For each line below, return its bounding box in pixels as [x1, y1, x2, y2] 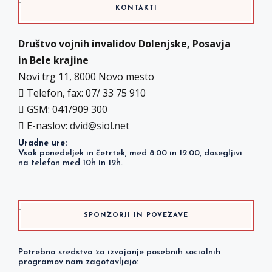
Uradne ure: [18, 139, 67, 148]
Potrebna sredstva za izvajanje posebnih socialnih [18, 248, 220, 257]
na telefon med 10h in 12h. [18, 158, 123, 168]
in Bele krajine [18, 53, 89, 67]
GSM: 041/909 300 [24, 103, 107, 116]
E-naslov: [24, 119, 70, 132]
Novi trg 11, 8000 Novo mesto [18, 70, 154, 83]
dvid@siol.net [70, 119, 129, 132]
